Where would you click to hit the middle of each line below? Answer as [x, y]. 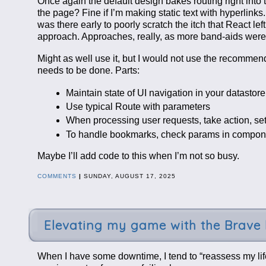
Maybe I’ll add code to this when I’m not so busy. [138, 156]
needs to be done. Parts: [88, 71]
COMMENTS [57, 176]
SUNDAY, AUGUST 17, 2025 [128, 176]
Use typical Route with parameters [138, 107]
